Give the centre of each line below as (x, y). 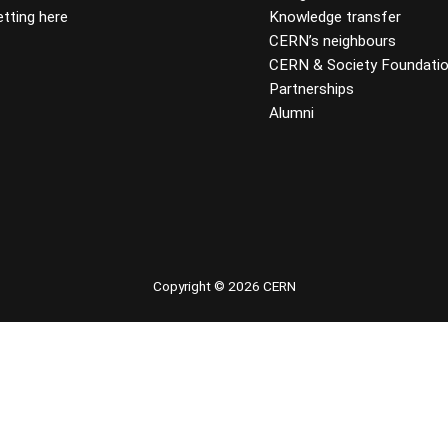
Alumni (292, 113)
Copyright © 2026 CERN (224, 285)
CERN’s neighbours (333, 41)
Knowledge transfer (335, 17)
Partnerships (312, 89)
